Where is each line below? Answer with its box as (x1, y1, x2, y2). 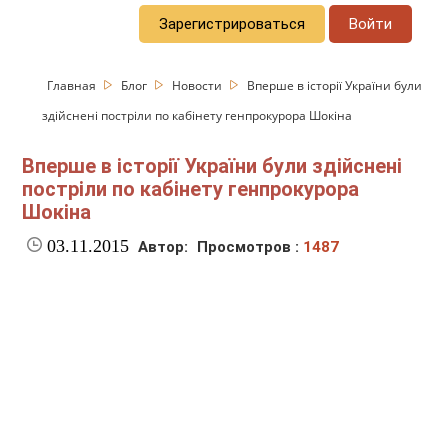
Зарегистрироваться (159, 14, 306, 33)
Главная (47, 76, 100, 94)
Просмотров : (197, 238, 304, 257)
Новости (172, 76, 226, 94)
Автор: (138, 238, 189, 257)
